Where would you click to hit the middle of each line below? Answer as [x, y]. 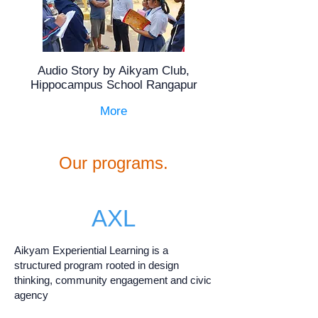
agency [31, 295]
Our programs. [114, 163]
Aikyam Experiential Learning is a [91, 250]
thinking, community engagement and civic [113, 280]
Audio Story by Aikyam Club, [114, 71]
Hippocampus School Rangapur [114, 85]
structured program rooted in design [97, 265]
